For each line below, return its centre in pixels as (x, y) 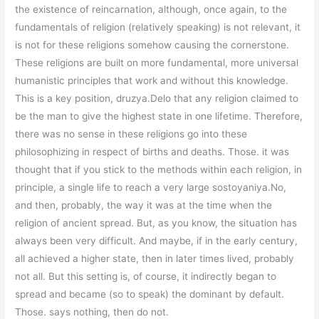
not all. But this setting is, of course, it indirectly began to (146, 277)
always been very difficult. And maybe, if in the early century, (157, 241)
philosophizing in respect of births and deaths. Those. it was (152, 152)
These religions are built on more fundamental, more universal (157, 63)
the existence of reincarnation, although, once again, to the (151, 10)
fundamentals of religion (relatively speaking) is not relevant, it (158, 27)
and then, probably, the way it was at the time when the (144, 205)
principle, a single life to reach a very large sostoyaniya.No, (151, 188)
